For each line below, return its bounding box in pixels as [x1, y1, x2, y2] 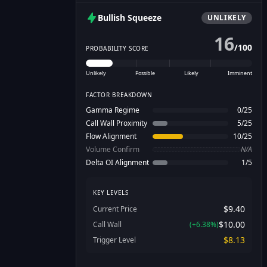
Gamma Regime [86, 105, 139, 115]
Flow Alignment [86, 131, 136, 141]
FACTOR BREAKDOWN [86, 91, 152, 99]
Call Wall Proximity [86, 118, 147, 128]
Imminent [228, 69, 252, 77]
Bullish [98, 12, 125, 23]
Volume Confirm [86, 144, 139, 154]
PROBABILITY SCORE [86, 44, 149, 52]
